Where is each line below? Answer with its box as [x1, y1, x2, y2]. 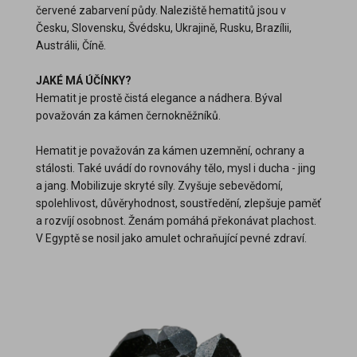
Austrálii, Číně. [36, 38, 106, 52]
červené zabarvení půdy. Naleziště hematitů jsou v [36, 3, 286, 17]
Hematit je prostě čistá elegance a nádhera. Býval [36, 91, 282, 104]
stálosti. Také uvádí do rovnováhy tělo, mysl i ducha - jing [36, 161, 316, 175]
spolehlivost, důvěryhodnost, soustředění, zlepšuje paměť [36, 196, 321, 210]
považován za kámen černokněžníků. [36, 108, 221, 122]
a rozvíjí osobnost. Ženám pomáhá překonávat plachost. [36, 214, 316, 227]
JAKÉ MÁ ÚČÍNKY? [36, 73, 131, 87]
